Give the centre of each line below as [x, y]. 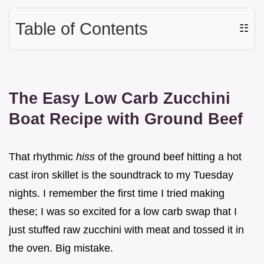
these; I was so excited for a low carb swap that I [123, 211]
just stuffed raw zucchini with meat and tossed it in [126, 230]
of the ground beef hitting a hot [168, 156]
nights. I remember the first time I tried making [117, 193]
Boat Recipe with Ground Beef [126, 118]
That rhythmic [42, 156]
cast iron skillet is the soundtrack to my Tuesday [121, 175]
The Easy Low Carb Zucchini [120, 98]
